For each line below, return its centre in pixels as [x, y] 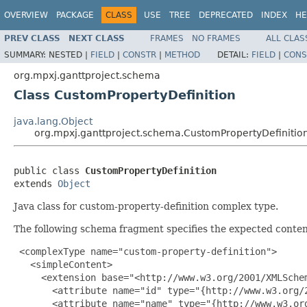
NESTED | [70, 54]
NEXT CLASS [97, 38]
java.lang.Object [53, 121]
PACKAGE [75, 15]
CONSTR [139, 54]
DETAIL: [234, 54]
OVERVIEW [26, 15]
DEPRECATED [226, 15]
